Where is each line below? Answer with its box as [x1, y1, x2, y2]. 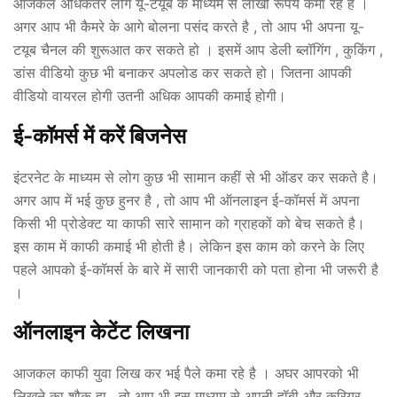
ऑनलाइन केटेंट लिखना [13, 319, 189, 346]
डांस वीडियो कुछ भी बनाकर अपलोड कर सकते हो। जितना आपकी [13, 63, 352, 82]
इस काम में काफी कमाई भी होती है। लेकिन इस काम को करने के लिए [13, 237, 364, 255]
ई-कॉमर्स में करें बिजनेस [13, 122, 186, 149]
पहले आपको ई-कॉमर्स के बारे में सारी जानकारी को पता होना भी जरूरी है [13, 260, 378, 278]
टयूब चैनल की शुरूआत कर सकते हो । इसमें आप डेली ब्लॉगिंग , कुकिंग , [13, 40, 383, 58]
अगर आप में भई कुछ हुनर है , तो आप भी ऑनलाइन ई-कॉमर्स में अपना [13, 191, 360, 209]
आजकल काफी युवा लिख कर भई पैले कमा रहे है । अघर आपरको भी [13, 364, 359, 383]
